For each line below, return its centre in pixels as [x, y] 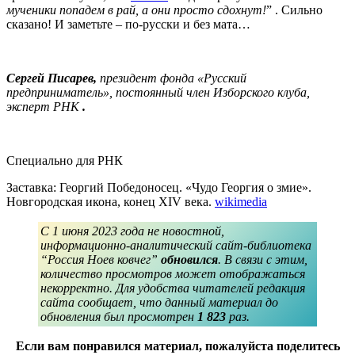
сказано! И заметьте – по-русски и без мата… [128, 25]
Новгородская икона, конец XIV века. [111, 202]
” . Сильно [294, 10]
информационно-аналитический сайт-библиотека [176, 246]
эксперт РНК [44, 107]
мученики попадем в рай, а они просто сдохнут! [136, 10]
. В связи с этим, [263, 260]
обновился [189, 260]
